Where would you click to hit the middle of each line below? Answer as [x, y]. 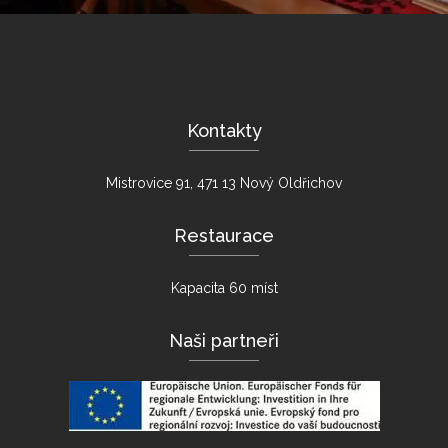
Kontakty [224, 130]
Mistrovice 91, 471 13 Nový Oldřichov [224, 183]
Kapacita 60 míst [224, 288]
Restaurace [224, 235]
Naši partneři [224, 340]
